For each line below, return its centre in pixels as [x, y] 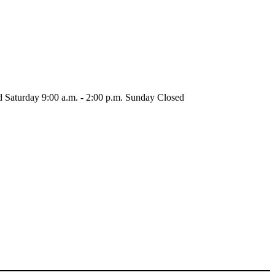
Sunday [140, 97]
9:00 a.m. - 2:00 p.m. [82, 97]
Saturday [22, 97]
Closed [171, 97]
